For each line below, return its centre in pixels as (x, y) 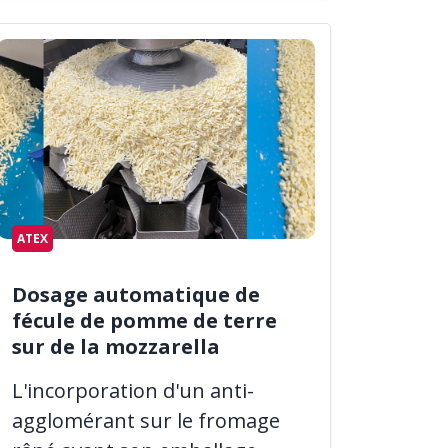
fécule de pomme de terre (144, 320)
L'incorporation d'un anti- (133, 390)
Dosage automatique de (136, 294)
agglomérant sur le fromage (146, 420)
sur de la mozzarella (116, 346)
